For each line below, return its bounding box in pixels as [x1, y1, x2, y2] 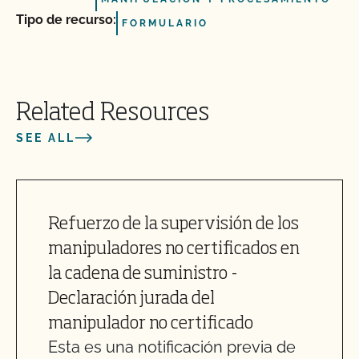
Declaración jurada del [48, 290, 215, 308]
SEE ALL [16, 131, 75, 144]
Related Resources [16, 102, 209, 126]
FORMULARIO [122, 18, 208, 29]
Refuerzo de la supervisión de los [48, 216, 299, 233]
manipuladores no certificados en [48, 240, 300, 258]
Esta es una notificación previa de [48, 337, 296, 357]
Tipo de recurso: [16, 12, 116, 27]
